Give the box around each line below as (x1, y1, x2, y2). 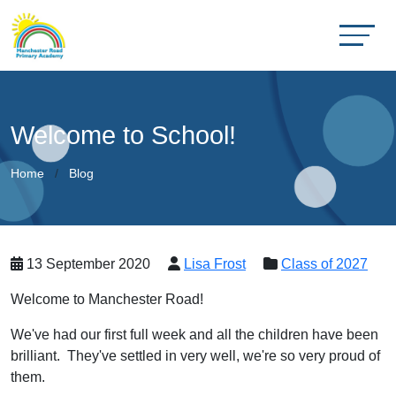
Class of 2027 (281, 256, 368, 271)
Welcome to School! (11, 121, 236, 149)
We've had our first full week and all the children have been (11, 327, 378, 342)
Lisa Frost (184, 256, 246, 271)
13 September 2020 (23, 256, 150, 271)
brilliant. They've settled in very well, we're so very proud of (11, 348, 380, 363)
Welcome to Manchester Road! (11, 292, 203, 307)
